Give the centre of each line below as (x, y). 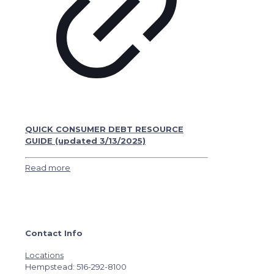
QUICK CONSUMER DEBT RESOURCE (104, 129)
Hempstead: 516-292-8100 (76, 266)
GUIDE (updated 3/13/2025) (85, 140)
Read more (48, 168)
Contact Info (54, 233)
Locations (44, 255)
